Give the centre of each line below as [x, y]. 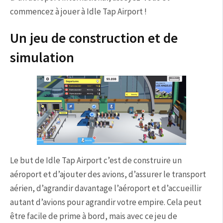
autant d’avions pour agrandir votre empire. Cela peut [106, 202]
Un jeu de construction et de [94, 38]
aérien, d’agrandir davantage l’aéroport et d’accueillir [106, 188]
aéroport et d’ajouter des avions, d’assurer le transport [108, 174]
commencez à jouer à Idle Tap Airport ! [78, 11]
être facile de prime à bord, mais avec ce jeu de [94, 216]
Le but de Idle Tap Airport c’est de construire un [96, 160]
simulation [42, 57]
